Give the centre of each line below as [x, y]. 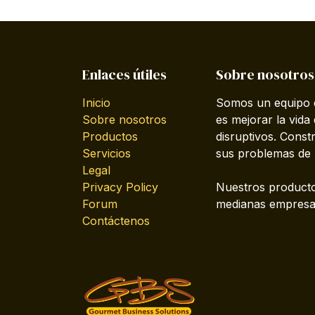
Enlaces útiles [124, 75]
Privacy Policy [120, 187]
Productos [110, 137]
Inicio [96, 103]
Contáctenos [116, 221]
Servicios [107, 154]
